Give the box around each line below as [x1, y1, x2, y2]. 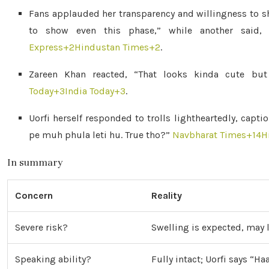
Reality [151, 190, 182, 201]
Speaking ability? [15, 253, 91, 265]
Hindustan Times [74, 41, 149, 53]
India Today [65, 85, 114, 97]
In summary [7, 156, 63, 169]
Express [29, 41, 63, 53]
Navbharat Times [172, 129, 246, 141]
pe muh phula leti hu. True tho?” [29, 129, 170, 141]
